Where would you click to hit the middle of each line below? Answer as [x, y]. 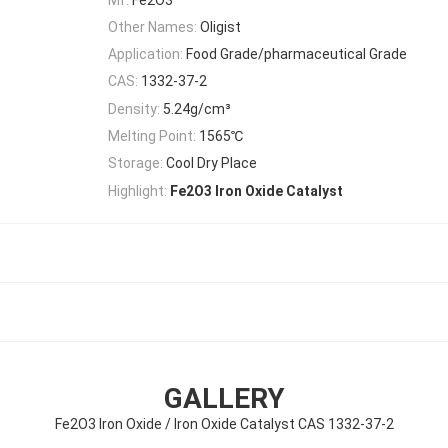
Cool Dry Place [211, 163]
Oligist [220, 26]
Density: [134, 108]
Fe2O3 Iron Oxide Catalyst [256, 191]
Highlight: [137, 190]
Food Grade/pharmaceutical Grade [296, 54]
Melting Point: [152, 136]
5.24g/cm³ [197, 108]
